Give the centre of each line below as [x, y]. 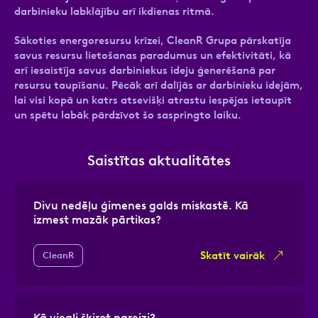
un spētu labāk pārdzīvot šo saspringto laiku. [128, 115]
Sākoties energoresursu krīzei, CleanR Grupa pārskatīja [153, 40]
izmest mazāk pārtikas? [97, 219]
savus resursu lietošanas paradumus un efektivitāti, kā [153, 55]
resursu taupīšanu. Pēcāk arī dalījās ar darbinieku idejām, [159, 85]
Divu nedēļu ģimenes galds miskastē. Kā [141, 205]
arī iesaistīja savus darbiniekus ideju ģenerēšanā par [145, 70]
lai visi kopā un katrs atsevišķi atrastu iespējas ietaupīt [153, 100]
